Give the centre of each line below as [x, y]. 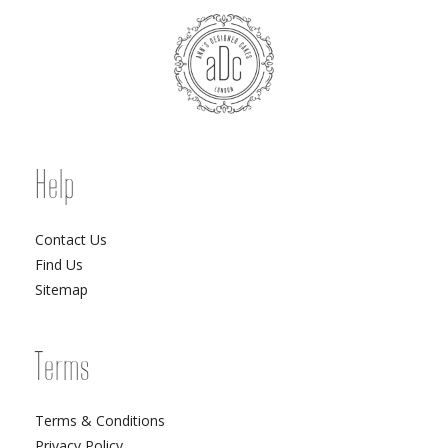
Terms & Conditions [100, 421]
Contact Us [71, 239]
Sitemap [61, 289]
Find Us [59, 264]
